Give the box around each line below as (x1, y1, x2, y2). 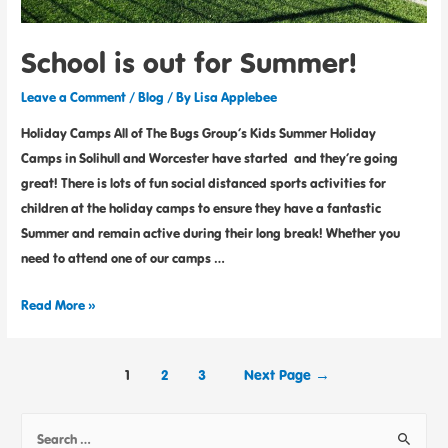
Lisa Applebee (194, 88, 278, 107)
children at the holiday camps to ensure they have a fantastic (21, 198, 382, 217)
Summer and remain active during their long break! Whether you (21, 223, 401, 242)
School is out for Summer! (21, 43, 358, 82)
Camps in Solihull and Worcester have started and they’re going (21, 148, 399, 167)
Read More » (21, 295, 97, 314)
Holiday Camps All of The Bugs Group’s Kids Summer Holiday (21, 123, 377, 142)
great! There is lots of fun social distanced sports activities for (21, 173, 387, 192)
